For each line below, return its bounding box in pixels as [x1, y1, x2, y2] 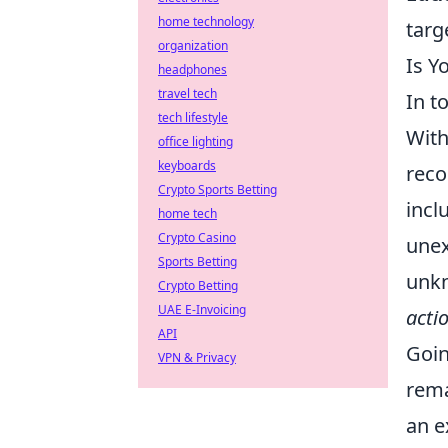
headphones [158, 61, 227, 78]
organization [158, 37, 228, 54]
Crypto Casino [158, 229, 236, 246]
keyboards [158, 157, 216, 174]
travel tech [158, 85, 217, 102]
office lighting [158, 133, 233, 150]
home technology [158, 13, 254, 30]
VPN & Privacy [158, 349, 236, 366]
